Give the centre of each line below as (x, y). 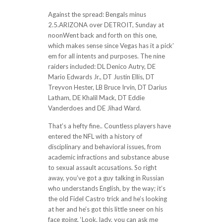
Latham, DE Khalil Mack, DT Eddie (96, 98)
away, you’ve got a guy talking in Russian (106, 178)
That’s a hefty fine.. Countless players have (109, 126)
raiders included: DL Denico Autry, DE (102, 66)
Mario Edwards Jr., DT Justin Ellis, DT (101, 77)
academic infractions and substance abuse (108, 157)
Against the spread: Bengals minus (97, 14)
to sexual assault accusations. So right (102, 167)
